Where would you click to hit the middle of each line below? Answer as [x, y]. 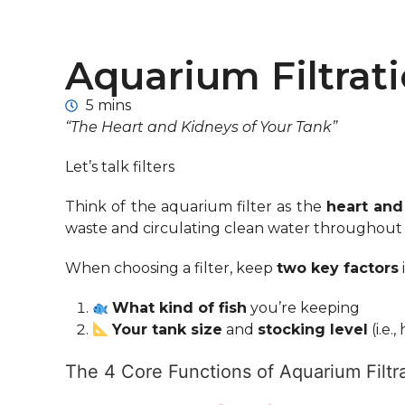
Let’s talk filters [120, 167]
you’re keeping [304, 308]
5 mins [108, 106]
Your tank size [168, 330]
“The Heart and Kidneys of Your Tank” [201, 127]
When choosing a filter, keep [171, 268]
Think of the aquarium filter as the [196, 207]
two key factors [338, 268]
